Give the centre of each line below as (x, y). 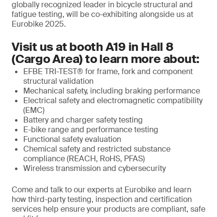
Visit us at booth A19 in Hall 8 (93, 47)
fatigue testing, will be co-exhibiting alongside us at (102, 14)
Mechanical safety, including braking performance (112, 91)
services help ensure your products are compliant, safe (108, 209)
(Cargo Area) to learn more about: (106, 59)
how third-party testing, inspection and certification (102, 199)
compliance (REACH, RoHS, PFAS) (84, 159)
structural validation (58, 81)
